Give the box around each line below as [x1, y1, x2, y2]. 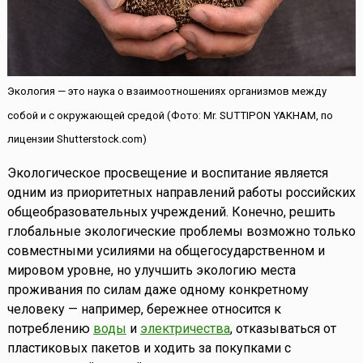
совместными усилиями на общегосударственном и [6, 243, 325, 259]
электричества [139, 321, 230, 337]
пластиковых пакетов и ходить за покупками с [6, 340, 291, 357]
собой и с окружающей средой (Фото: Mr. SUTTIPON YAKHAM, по [6, 109, 333, 122]
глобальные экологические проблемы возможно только [6, 224, 356, 240]
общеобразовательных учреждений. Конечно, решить [6, 204, 335, 220]
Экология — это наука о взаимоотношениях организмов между [6, 85, 327, 98]
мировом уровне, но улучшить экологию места [6, 263, 296, 279]
